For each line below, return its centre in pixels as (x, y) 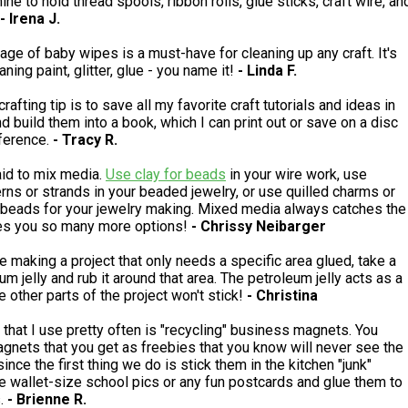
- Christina (282, 296)
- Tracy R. (85, 140)
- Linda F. (267, 71)
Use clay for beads (166, 175)
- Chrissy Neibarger (259, 227)
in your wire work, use (296, 175)
